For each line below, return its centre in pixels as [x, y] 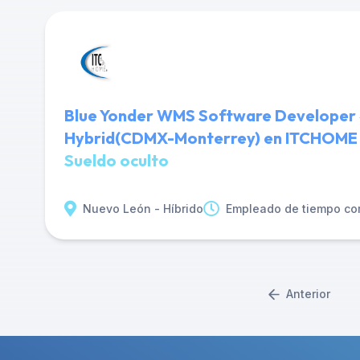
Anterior [308, 294]
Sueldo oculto [117, 160]
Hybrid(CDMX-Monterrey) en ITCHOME [211, 138]
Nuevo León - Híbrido [143, 209]
